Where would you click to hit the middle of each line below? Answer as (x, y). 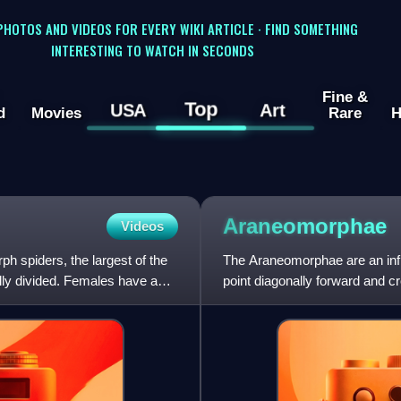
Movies (56, 113)
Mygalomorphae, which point (307, 302)
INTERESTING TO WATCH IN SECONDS (152, 50)
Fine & (345, 97)
